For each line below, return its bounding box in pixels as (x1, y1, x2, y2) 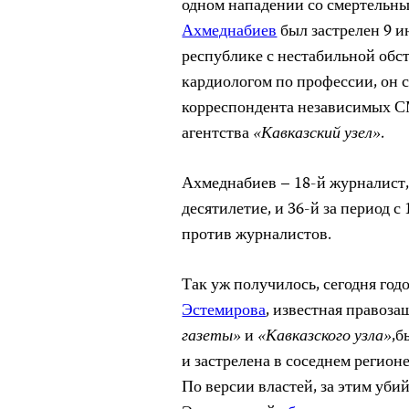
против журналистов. (182, 222, 332, 249)
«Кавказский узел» (253, 121, 382, 148)
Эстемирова (182, 298, 267, 325)
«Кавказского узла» (254, 323, 393, 351)
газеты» (182, 323, 246, 351)
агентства (182, 121, 254, 148)
